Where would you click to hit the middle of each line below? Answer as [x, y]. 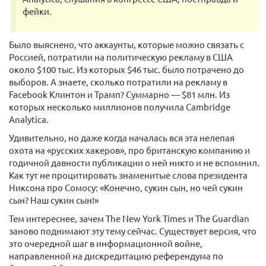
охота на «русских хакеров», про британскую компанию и [129, 150]
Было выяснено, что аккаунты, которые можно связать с [126, 44]
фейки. [37, 11]
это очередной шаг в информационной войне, [106, 243]
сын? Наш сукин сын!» [54, 200]
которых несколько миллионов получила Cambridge [120, 107]
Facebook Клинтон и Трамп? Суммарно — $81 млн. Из [119, 94]
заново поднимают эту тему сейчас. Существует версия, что [133, 231]
